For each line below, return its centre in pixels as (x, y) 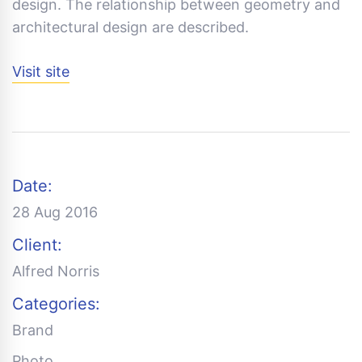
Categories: (56, 304)
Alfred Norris (56, 271)
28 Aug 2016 (55, 213)
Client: (37, 245)
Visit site (41, 72)
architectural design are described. (130, 27)
